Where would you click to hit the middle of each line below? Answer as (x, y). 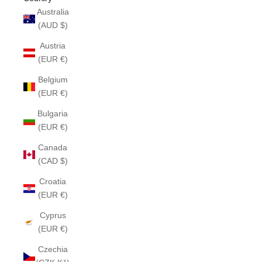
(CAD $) (53, 161)
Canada (53, 147)
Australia (53, 12)
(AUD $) (53, 25)
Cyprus (53, 215)
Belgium (53, 80)
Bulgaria (53, 113)
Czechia (53, 249)
